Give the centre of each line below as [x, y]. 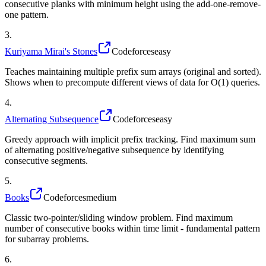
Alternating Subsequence [52, 119]
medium [101, 197]
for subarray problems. [47, 239]
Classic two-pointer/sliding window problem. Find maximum [119, 217]
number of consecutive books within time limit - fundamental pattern [132, 228]
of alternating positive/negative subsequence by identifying [114, 150]
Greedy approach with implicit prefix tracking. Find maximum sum [130, 139]
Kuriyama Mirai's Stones [51, 51]
